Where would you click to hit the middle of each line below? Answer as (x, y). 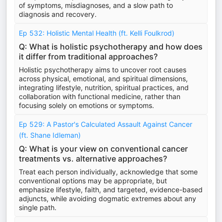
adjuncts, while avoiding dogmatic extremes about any (108, 198)
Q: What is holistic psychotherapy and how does (111, 47)
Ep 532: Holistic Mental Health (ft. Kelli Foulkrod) (97, 33)
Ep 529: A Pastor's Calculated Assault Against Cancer (106, 124)
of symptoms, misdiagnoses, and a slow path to (96, 5)
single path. (38, 207)
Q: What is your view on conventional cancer (103, 149)
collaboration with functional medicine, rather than (100, 96)
